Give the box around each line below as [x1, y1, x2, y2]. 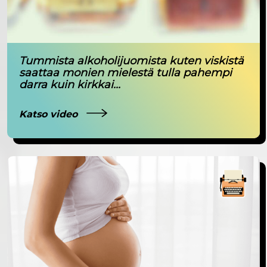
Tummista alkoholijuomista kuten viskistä [19, 54, 244, 67]
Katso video [19, 108, 80, 120]
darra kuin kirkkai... [19, 77, 120, 91]
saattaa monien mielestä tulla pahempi [19, 66, 232, 79]
